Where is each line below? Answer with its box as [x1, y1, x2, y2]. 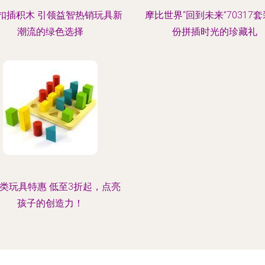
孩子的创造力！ [17, 198, 84, 209]
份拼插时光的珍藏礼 [172, 26, 257, 37]
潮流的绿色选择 [17, 26, 84, 37]
